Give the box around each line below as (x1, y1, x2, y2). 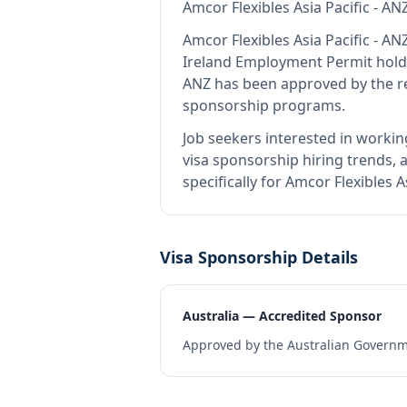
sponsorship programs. (183, 95, 345, 115)
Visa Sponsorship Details (160, 246, 358, 268)
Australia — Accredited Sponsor (183, 307, 382, 324)
